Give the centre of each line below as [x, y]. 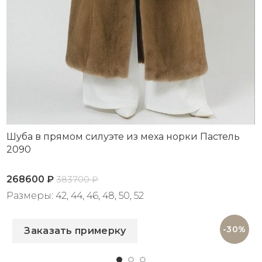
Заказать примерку [75, 231]
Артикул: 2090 [42, 209]
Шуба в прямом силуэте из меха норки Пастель [123, 136]
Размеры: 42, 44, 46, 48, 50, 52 [75, 195]
